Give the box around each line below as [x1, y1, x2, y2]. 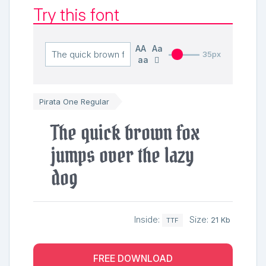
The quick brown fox [51, 119, 199, 146]
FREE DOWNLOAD [93, 252, 173, 264]
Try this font [33, 5, 119, 25]
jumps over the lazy [51, 142, 194, 169]
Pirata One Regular [39, 97, 109, 106]
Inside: [134, 214, 162, 225]
